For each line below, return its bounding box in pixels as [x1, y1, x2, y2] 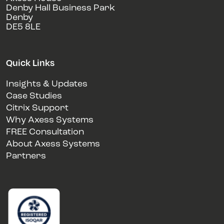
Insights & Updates [6, 79, 87, 89]
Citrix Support [6, 103, 68, 113]
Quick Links [6, 56, 54, 68]
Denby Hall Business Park [6, 3, 115, 13]
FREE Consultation [6, 127, 84, 137]
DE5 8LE [6, 22, 40, 32]
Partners [6, 151, 46, 161]
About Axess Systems [6, 139, 100, 149]
